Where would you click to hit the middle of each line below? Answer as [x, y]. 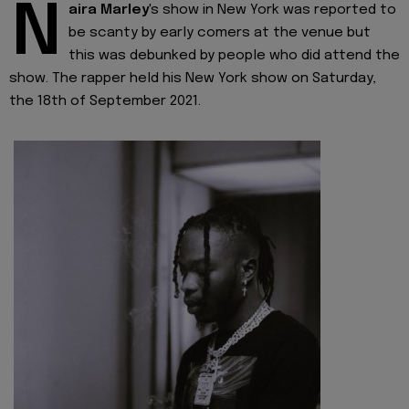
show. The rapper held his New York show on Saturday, [193, 79]
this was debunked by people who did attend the [234, 56]
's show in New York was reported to [273, 10]
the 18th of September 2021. [105, 102]
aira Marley [109, 10]
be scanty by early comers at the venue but [220, 33]
